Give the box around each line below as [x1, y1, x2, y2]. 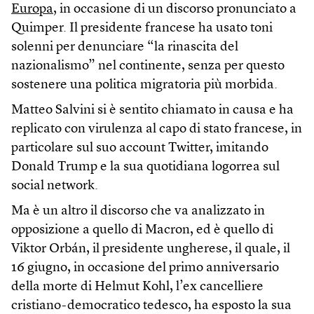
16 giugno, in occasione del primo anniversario [11, 261, 279, 275]
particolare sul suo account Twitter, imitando [11, 141, 268, 155]
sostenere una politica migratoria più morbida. [11, 78, 278, 92]
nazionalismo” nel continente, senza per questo [11, 59, 285, 73]
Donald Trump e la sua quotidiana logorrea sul [11, 160, 280, 174]
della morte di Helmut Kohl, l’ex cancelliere [11, 280, 264, 294]
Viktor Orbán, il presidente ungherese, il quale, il [11, 242, 290, 256]
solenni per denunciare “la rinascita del [11, 40, 238, 54]
